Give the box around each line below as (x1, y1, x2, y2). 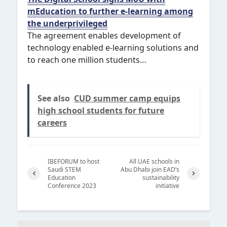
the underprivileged (27, 17, 107, 29)
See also (37, 92, 70, 104)
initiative (156, 181, 179, 190)
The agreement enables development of (27, 29, 181, 41)
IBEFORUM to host (48, 157, 99, 166)
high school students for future (37, 104, 164, 116)
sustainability (142, 173, 179, 182)
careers (37, 117, 67, 128)
